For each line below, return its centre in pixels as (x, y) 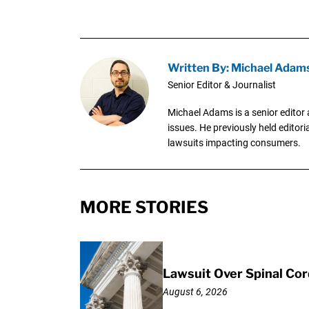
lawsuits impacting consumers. (234, 142)
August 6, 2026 (195, 292)
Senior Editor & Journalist (221, 84)
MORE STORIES (144, 207)
